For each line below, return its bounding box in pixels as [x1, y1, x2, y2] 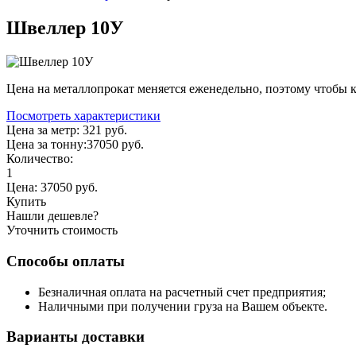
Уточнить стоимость [6, 223, 118, 238]
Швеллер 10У [6, 17, 124, 39]
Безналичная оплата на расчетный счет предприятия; [38, 284, 326, 299]
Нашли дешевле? [6, 209, 99, 223]
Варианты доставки [6, 328, 145, 346]
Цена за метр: [6, 123, 83, 137]
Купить [6, 195, 46, 209]
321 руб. [83, 123, 127, 137]
